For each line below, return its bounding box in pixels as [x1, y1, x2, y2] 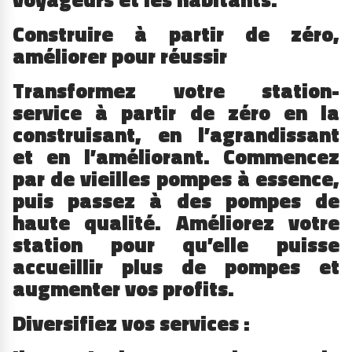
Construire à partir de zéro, [13, 18, 339, 49]
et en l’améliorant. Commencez [13, 141, 339, 173]
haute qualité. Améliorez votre [13, 207, 339, 239]
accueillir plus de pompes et [13, 251, 339, 283]
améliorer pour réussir [13, 40, 228, 71]
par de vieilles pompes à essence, [13, 163, 339, 195]
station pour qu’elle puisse [13, 229, 339, 261]
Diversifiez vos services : [13, 308, 251, 339]
